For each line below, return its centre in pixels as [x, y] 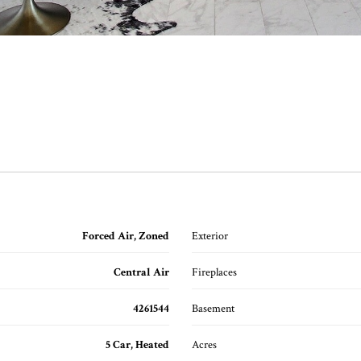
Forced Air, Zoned [126, 236]
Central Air [141, 272]
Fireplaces [214, 272]
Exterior [210, 236]
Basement [213, 309]
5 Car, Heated [137, 345]
